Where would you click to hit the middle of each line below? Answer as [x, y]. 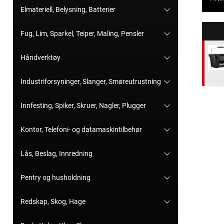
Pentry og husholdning [55, 178]
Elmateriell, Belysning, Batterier [68, 10]
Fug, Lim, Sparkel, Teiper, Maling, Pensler [82, 34]
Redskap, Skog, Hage [53, 202]
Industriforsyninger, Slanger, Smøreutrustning [91, 82]
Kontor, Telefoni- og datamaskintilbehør [81, 130]
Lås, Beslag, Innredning [56, 154]
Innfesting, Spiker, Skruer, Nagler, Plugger [83, 106]
